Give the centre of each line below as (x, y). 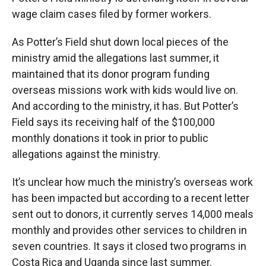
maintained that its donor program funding (111, 74)
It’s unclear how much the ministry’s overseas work (132, 182)
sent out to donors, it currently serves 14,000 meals (133, 214)
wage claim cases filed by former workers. (112, 14)
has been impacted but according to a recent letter (131, 198)
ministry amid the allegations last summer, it (115, 58)
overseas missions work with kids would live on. (125, 90)
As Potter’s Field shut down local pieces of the (120, 42)
